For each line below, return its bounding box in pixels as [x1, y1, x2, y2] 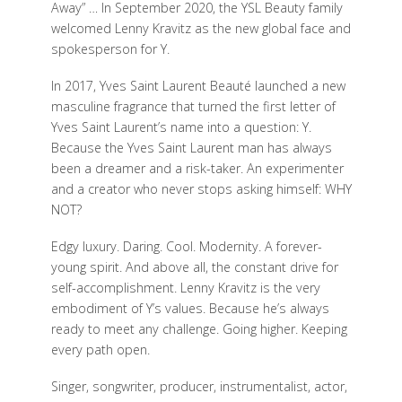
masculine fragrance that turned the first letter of [50, 97, 336, 115]
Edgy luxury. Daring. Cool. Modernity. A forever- [50, 237, 322, 255]
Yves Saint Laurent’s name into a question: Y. [50, 118, 311, 135]
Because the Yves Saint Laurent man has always [50, 138, 332, 156]
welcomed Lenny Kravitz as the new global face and [50, 19, 351, 37]
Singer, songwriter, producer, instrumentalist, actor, [50, 377, 347, 395]
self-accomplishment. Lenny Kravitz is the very [50, 278, 320, 296]
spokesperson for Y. [50, 39, 170, 57]
